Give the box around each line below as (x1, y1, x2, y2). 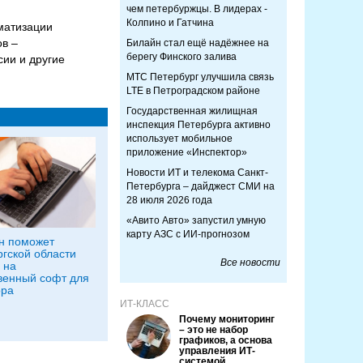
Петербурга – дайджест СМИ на (126, 181, 275, 192)
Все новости (220, 257, 280, 268)
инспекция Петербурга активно (126, 119, 271, 130)
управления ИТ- (179, 345, 255, 357)
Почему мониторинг (179, 314, 275, 325)
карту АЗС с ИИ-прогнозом (126, 228, 250, 240)
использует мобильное (126, 133, 233, 144)
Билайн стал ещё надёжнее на (126, 37, 269, 49)
